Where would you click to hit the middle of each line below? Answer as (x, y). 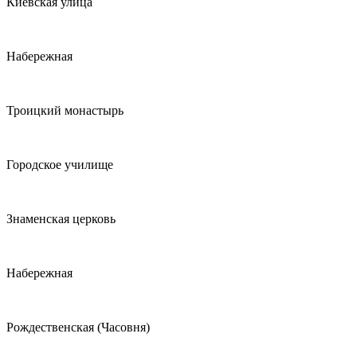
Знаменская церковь (61, 219)
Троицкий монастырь (65, 111)
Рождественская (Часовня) (78, 328)
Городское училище (60, 165)
